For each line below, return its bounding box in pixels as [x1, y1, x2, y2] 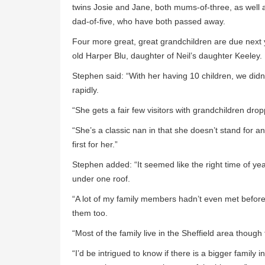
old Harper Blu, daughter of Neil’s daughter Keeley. [72, 51, 262, 61]
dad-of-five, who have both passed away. [72, 17, 225, 27]
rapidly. [72, 85, 99, 95]
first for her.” [72, 140, 118, 150]
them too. [72, 208, 108, 218]
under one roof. [72, 174, 130, 184]
